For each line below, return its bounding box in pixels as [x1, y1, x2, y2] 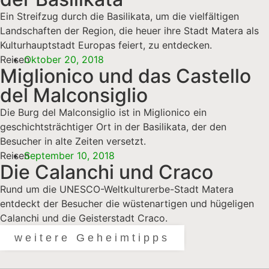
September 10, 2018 [24, 149, 115, 162]
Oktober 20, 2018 [24, 53, 104, 65]
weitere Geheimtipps [14, 231, 170, 244]
